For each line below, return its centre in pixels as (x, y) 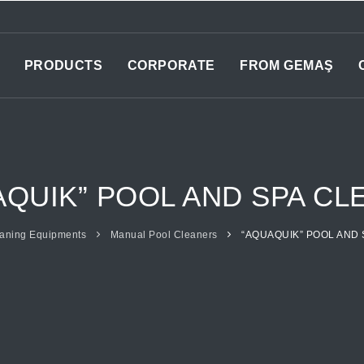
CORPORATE (171, 65)
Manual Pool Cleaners (164, 235)
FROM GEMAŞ (287, 65)
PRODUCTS (63, 65)
